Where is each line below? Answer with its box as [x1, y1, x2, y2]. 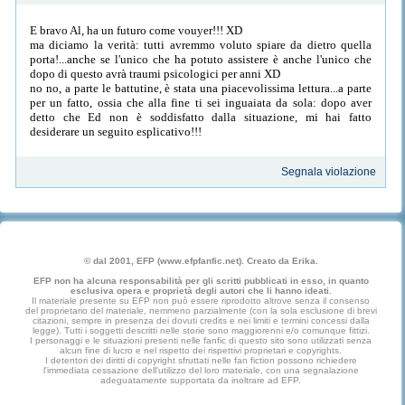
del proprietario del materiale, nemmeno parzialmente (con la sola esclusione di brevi [24, 306, 377, 316]
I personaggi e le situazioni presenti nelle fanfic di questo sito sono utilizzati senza [30, 335, 372, 346]
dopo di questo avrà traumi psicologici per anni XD [30, 66, 280, 80]
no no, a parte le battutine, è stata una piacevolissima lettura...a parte [30, 80, 372, 95]
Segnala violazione [281, 165, 377, 179]
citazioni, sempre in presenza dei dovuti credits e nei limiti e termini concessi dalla [32, 316, 370, 326]
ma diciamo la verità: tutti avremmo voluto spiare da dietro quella [30, 37, 372, 52]
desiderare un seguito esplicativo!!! [30, 124, 202, 138]
